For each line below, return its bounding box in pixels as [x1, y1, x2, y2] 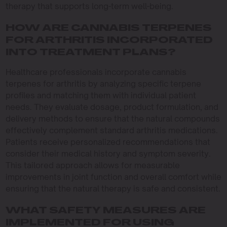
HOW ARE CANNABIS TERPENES [5, 24, 212, 33]
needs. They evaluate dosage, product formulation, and [5, 102, 218, 112]
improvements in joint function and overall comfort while [5, 172, 221, 182]
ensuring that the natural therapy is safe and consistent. [5, 183, 220, 194]
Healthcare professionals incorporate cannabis [5, 67, 186, 77]
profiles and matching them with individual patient [5, 90, 196, 100]
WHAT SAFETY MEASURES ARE [5, 206, 206, 216]
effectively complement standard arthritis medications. [5, 125, 218, 135]
